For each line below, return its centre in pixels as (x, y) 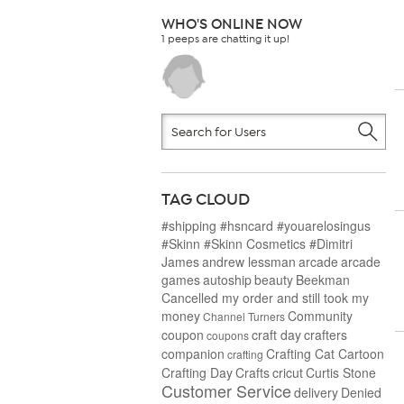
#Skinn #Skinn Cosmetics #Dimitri (257, 243)
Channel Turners (244, 316)
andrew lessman (249, 262)
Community (320, 316)
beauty (274, 280)
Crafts (252, 372)
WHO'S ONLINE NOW (232, 24)
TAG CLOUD (206, 199)
